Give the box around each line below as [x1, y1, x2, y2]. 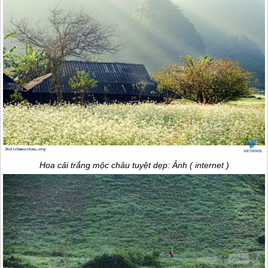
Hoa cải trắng [39, 160, 93, 170]
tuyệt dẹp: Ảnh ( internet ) [129, 160, 229, 170]
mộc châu [92, 160, 130, 170]
